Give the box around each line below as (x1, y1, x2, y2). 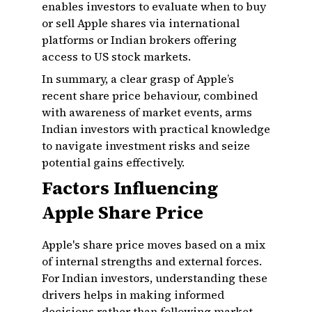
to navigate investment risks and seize (42, 138, 250, 153)
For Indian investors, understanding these (42, 270, 267, 286)
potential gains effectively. (42, 155, 185, 170)
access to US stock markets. (42, 49, 191, 64)
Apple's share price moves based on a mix (42, 237, 265, 252)
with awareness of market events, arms (42, 104, 252, 120)
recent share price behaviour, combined (42, 88, 258, 103)
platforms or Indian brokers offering (42, 32, 237, 47)
